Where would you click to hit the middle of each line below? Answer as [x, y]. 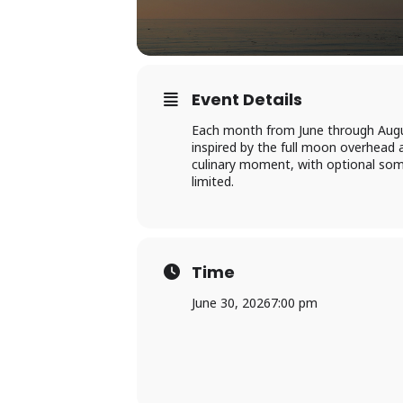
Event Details [247, 100]
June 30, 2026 [231, 303]
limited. [213, 182]
